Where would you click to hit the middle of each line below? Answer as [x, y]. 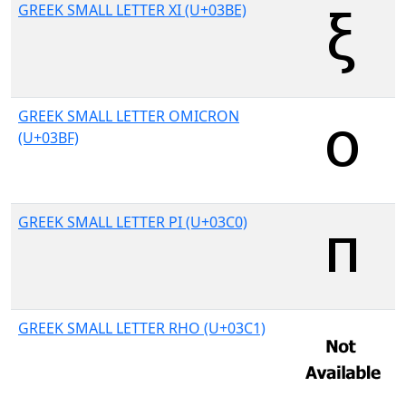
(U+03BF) [48, 138]
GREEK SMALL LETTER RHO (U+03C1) [142, 328]
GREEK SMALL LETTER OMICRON [129, 116]
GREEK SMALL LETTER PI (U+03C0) [133, 222]
